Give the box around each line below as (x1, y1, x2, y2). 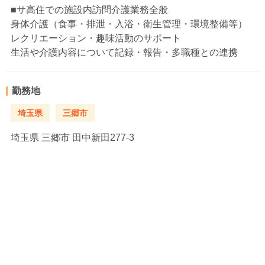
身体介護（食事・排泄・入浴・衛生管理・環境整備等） (11, 18, 247, 29)
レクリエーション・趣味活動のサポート (11, 33, 181, 43)
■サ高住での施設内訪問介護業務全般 (11, 4, 168, 15)
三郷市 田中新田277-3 (39, 132, 134, 143)
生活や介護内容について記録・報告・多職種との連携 (11, 47, 238, 57)
